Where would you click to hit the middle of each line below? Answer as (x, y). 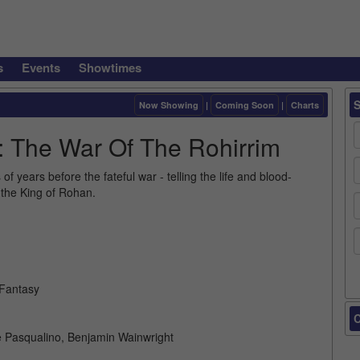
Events (41, 67)
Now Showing (169, 105)
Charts (305, 105)
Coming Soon (245, 105)
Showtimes (110, 67)
